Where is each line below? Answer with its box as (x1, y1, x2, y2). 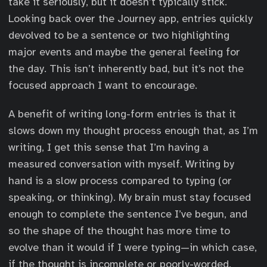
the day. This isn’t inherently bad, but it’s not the (8, 62, 244, 75)
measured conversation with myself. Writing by (8, 157, 234, 170)
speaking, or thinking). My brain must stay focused (8, 191, 251, 204)
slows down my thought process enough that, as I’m (8, 124, 258, 137)
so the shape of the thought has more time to (8, 224, 230, 237)
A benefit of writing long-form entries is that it (8, 107, 236, 120)
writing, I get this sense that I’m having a (8, 141, 209, 154)
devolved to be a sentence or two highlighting (8, 29, 229, 42)
